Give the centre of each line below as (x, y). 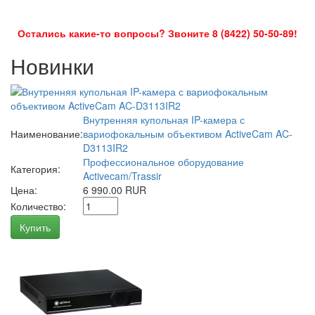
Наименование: (47, 134)
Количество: (38, 206)
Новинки (52, 66)
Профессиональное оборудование (163, 162)
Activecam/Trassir (122, 176)
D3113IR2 (105, 148)
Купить (35, 227)
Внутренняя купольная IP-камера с (164, 120)
